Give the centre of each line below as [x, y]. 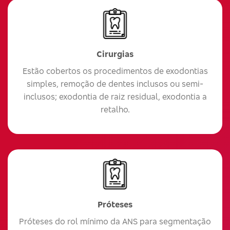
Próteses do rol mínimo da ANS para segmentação [115, 221]
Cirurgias [115, 54]
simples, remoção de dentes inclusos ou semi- [115, 83]
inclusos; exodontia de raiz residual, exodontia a [115, 96]
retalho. [115, 109]
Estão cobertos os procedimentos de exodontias [115, 71]
